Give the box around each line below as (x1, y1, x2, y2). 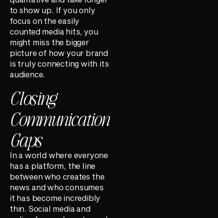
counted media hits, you (10, 27, 98, 36)
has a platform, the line (10, 161, 96, 170)
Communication (10, 106, 109, 130)
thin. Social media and (10, 203, 91, 213)
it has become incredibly (10, 193, 101, 202)
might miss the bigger (10, 37, 89, 47)
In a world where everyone (10, 150, 109, 160)
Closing (10, 85, 56, 109)
